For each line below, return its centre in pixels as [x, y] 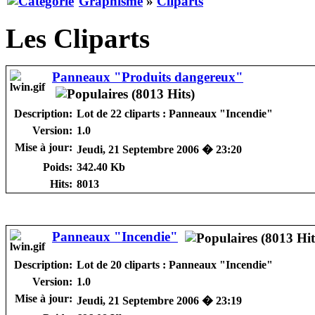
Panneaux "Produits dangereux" [148, 77]
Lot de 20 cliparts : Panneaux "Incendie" [175, 265]
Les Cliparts [78, 39]
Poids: [58, 167]
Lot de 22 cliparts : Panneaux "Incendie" [175, 114]
